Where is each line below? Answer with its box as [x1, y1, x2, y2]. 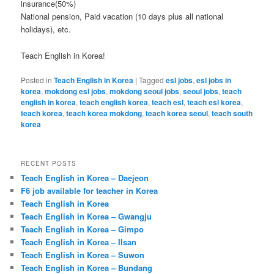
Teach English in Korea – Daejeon [21, 171, 149, 183]
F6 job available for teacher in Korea [21, 184, 158, 196]
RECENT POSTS [21, 158, 77, 168]
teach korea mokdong [66, 107, 143, 119]
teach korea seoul [146, 107, 209, 119]
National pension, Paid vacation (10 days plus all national [21, 10, 224, 23]
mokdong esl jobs [45, 85, 106, 97]
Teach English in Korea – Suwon [21, 248, 145, 261]
